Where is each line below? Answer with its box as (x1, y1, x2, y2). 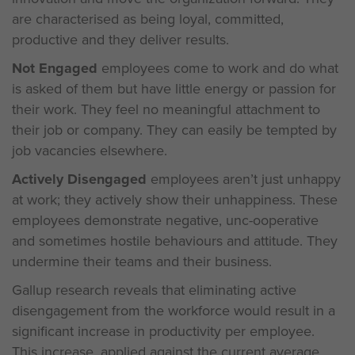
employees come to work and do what (97, 58, 338, 78)
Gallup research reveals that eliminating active (12, 280, 296, 300)
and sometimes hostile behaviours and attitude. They (12, 231, 338, 251)
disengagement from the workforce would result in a (12, 300, 335, 321)
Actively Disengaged (12, 169, 147, 189)
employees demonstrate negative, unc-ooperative (12, 210, 319, 231)
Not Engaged (12, 58, 97, 78)
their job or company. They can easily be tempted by (12, 120, 337, 140)
